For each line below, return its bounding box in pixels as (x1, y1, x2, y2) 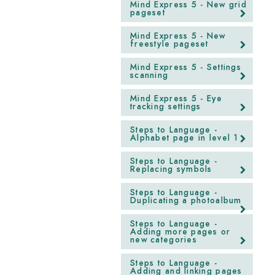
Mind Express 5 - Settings (130, 63, 241, 72)
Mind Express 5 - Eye (130, 94, 223, 103)
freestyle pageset (130, 39, 209, 48)
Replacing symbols (130, 165, 212, 174)
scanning (130, 71, 169, 80)
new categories (130, 235, 197, 244)
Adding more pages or (130, 227, 231, 236)
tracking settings (130, 102, 201, 111)
